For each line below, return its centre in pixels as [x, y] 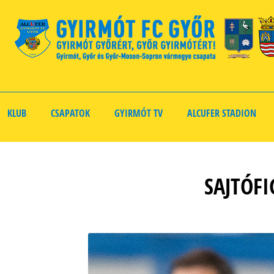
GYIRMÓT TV [139, 113]
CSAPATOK [70, 113]
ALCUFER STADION [222, 113]
